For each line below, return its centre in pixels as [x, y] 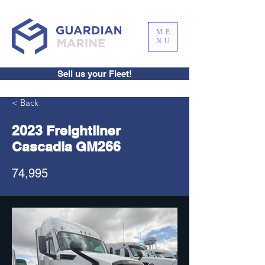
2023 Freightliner [66, 130]
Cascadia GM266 [66, 146]
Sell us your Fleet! [95, 74]
